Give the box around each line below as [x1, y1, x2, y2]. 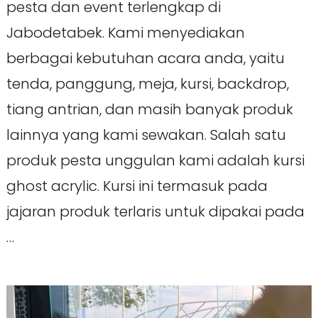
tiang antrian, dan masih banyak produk [6, 99, 293, 119]
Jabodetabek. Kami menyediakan [6, 22, 245, 43]
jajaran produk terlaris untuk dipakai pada [6, 201, 305, 221]
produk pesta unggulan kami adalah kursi [6, 150, 305, 170]
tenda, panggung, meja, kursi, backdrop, [6, 73, 289, 94]
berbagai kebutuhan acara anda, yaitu [6, 48, 285, 68]
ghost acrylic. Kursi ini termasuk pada [6, 175, 268, 196]
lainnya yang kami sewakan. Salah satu [6, 124, 286, 145]
